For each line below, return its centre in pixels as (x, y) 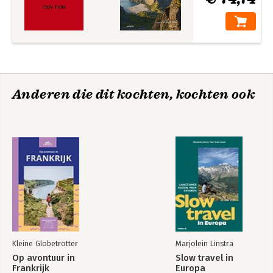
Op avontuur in (44, 258)
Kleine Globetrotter (45, 243)
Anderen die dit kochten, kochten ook (134, 94)
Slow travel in (204, 258)
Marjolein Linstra (204, 243)
